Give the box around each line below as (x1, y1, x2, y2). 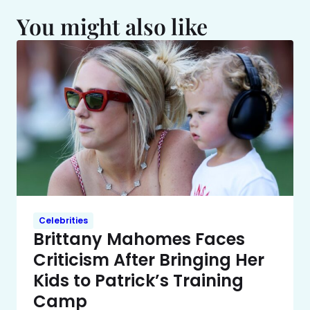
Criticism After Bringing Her (33, 248, 264, 271)
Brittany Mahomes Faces (33, 227, 245, 250)
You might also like (17, 11, 208, 41)
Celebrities (39, 214, 88, 226)
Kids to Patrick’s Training (33, 268, 244, 292)
